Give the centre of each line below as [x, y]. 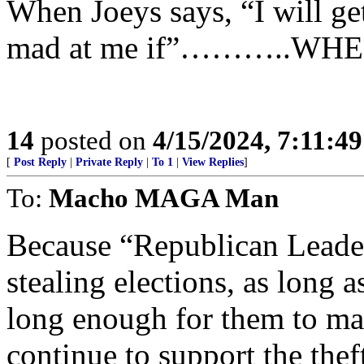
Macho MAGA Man [164, 198]
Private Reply [109, 162]
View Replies [213, 162]
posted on [93, 140]
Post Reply [40, 162]
